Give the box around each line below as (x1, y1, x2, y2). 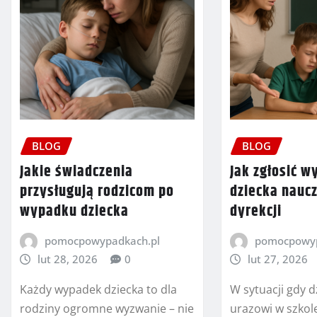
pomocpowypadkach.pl (44, 233, 160, 248)
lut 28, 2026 (37, 251, 98, 266)
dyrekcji (230, 199, 282, 224)
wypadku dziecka (20, 199, 129, 224)
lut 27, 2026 (247, 251, 308, 266)
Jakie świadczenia (20, 159, 133, 184)
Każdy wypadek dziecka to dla (20, 281, 177, 297)
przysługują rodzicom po (20, 179, 174, 204)
